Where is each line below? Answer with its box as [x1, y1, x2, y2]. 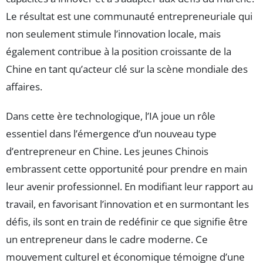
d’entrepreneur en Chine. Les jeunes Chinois [6, 144, 208, 159]
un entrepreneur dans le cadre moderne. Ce [6, 232, 208, 247]
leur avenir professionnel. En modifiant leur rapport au [6, 180, 253, 194]
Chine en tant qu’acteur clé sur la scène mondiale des [6, 62, 248, 76]
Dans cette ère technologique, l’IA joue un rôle [6, 109, 215, 123]
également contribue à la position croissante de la [6, 45, 231, 59]
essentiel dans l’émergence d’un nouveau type [6, 127, 217, 141]
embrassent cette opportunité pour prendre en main [6, 162, 247, 176]
